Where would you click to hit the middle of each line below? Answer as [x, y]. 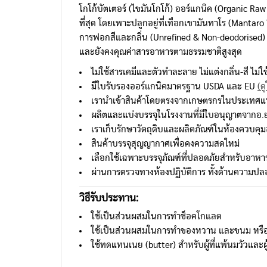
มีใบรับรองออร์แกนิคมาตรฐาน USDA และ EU [174, 86]
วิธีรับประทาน [108, 198]
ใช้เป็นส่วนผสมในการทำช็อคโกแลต [156, 216]
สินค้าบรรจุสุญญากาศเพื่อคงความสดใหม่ [165, 144]
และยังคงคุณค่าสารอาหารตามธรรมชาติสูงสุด [161, 52]
